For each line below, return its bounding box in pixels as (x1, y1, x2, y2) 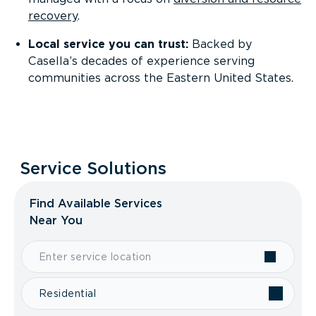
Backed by (192, 37, 252, 51)
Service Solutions (20, 158, 166, 178)
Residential (39, 288, 97, 299)
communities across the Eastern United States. (28, 71, 293, 85)
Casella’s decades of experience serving (28, 54, 255, 68)
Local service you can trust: (28, 37, 192, 51)
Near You (30, 214, 83, 227)
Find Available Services (30, 197, 162, 210)
